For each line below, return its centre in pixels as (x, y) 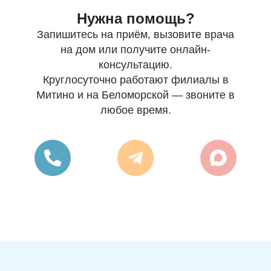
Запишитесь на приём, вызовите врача (135, 35)
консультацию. (135, 65)
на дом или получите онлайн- (135, 50)
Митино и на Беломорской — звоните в (135, 95)
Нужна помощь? (135, 19)
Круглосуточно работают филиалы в (135, 80)
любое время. (135, 110)
